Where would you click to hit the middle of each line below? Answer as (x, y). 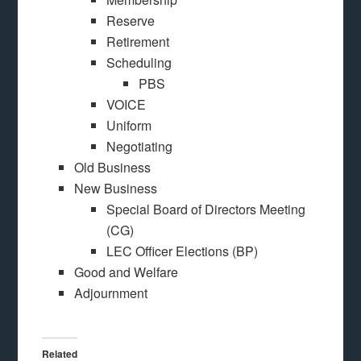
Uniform (129, 125)
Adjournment (111, 293)
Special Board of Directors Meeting (206, 209)
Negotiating (140, 146)
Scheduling (139, 62)
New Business (116, 188)
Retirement (138, 41)
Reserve (131, 21)
